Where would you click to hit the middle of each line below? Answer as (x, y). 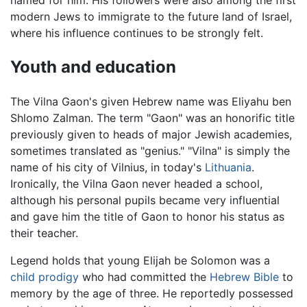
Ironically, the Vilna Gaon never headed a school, (136, 183)
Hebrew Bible (244, 277)
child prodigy (45, 277)
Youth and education (93, 66)
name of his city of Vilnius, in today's (108, 167)
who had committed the (144, 277)
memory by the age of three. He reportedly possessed (152, 293)
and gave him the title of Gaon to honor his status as (147, 216)
